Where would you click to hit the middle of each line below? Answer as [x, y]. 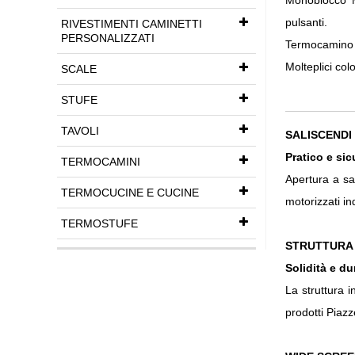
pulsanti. [306, 22]
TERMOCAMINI [101, 162]
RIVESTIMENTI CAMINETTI [132, 24]
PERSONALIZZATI [108, 38]
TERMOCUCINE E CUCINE [130, 193]
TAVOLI [80, 131]
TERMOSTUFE [99, 223]
